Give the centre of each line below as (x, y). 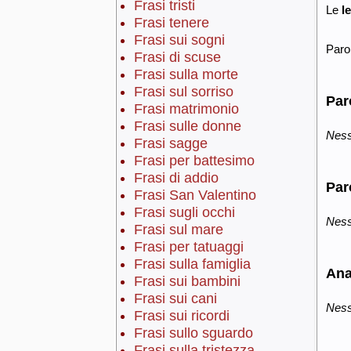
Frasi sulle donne (187, 127)
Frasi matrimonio (186, 109)
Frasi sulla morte (186, 75)
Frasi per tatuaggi (188, 247)
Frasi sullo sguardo (193, 333)
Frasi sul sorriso (183, 92)
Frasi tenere (171, 23)
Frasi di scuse (177, 58)
